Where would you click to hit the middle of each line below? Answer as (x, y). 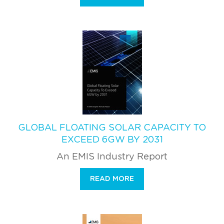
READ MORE (112, 179)
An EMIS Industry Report (112, 157)
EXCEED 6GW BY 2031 (112, 140)
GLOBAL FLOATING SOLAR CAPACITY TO (112, 128)
